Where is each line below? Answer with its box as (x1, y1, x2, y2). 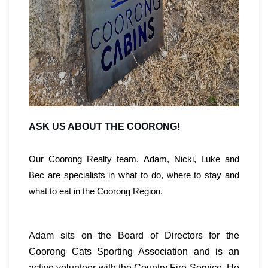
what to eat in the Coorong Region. (29, 186, 165, 197)
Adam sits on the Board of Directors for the (29, 230, 239, 241)
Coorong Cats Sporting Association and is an (29, 246, 239, 257)
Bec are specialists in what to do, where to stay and (29, 170, 239, 181)
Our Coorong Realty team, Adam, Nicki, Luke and (29, 154, 239, 165)
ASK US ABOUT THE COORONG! (29, 121, 180, 132)
